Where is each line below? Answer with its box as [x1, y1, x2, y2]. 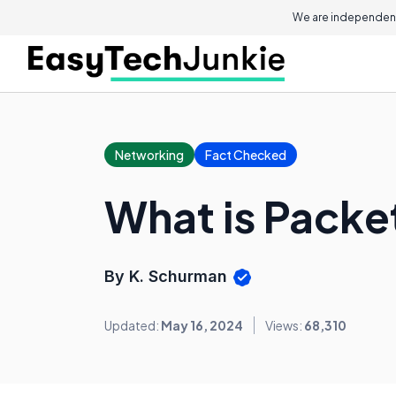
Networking [115, 147, 184, 163]
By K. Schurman [104, 267, 232, 286]
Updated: [104, 317, 161, 334]
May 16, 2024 [161, 317, 243, 334]
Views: [265, 317, 304, 334]
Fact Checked [205, 147, 286, 163]
